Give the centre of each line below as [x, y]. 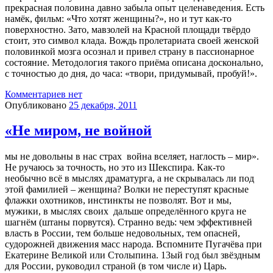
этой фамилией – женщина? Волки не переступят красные [127, 190]
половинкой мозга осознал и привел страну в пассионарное [129, 51]
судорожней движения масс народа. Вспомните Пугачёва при [133, 244]
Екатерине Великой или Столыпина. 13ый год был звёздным [133, 255]
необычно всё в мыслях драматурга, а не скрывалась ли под [129, 179]
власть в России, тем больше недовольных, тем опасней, [122, 233]
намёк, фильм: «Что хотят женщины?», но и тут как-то [118, 18]
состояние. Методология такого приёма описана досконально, [134, 62]
